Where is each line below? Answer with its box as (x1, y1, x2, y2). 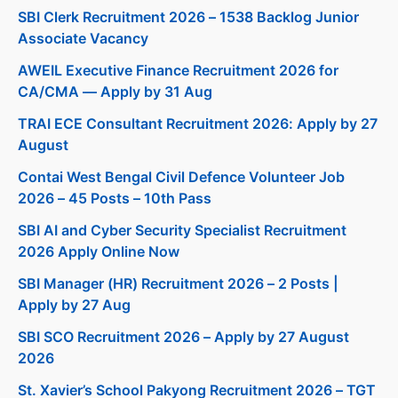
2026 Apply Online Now (18, 243, 179, 261)
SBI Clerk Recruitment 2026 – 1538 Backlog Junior (18, 8, 359, 27)
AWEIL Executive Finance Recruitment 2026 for (18, 61, 338, 80)
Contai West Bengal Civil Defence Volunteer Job (18, 168, 345, 187)
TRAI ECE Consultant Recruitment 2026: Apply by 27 (18, 115, 378, 133)
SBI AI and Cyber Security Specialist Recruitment (18, 221, 346, 240)
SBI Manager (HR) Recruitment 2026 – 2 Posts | (18, 275, 338, 293)
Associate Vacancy (18, 29, 148, 48)
